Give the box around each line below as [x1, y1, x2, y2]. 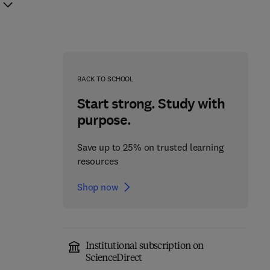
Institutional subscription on [85, 242, 204, 251]
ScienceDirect [85, 254, 142, 263]
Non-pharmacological [6, 249, 111, 263]
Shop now [77, 181, 118, 193]
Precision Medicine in [136, 249, 237, 263]
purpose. [77, 110, 131, 130]
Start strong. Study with [77, 94, 225, 113]
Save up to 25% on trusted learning [77, 141, 224, 153]
